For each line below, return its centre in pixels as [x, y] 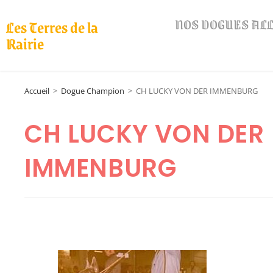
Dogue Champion [93, 91]
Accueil [37, 91]
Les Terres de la [52, 27]
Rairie [25, 43]
